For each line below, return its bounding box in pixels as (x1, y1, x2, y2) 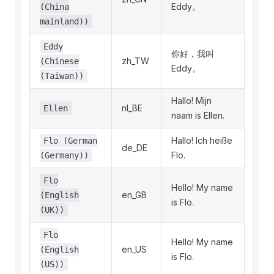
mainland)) (40, 17, 89, 26)
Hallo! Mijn (171, 95, 212, 106)
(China (40, 2, 69, 12)
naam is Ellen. (171, 110, 224, 120)
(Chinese (40, 56, 79, 66)
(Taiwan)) (40, 71, 84, 81)
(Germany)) (40, 150, 89, 160)
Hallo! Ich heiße (171, 135, 232, 146)
